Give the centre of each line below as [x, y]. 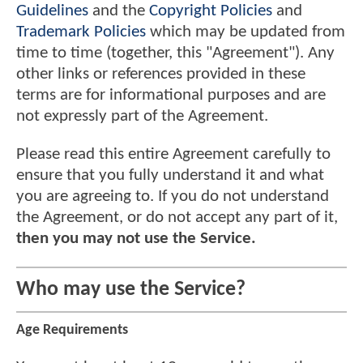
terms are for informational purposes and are [171, 95]
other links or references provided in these [161, 74]
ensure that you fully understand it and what [170, 175]
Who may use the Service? [131, 289]
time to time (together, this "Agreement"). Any [175, 53]
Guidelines [52, 11]
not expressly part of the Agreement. [142, 116]
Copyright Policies [211, 11]
